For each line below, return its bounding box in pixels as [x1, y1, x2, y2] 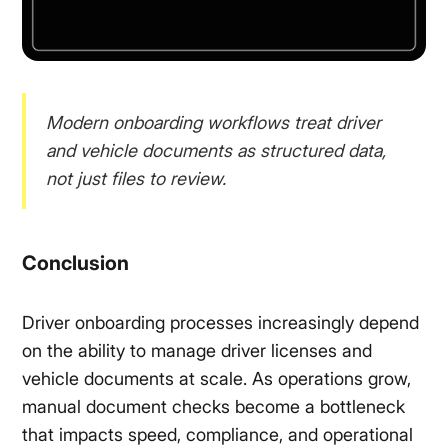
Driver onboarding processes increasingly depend [22, 312, 420, 334]
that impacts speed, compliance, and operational [22, 424, 414, 446]
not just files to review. [46, 168, 227, 190]
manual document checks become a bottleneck [22, 396, 406, 418]
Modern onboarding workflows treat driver [46, 112, 382, 134]
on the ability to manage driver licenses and [22, 340, 373, 362]
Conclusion [22, 251, 130, 276]
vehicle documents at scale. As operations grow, [22, 368, 412, 390]
